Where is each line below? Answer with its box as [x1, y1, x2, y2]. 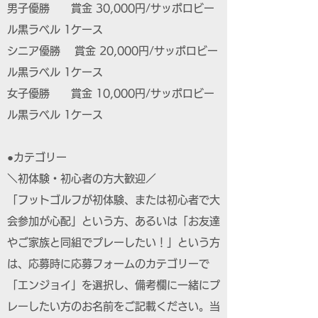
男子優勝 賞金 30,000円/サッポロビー [7, 3, 214, 13]
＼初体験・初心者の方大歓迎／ [7, 173, 156, 184]
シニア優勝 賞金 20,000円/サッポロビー [7, 45, 218, 56]
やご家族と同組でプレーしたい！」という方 [7, 237, 220, 248]
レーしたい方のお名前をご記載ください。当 [7, 301, 220, 312]
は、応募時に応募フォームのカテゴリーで [7, 258, 209, 269]
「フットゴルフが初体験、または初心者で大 [7, 194, 220, 205]
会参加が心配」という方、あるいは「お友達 [7, 216, 220, 226]
